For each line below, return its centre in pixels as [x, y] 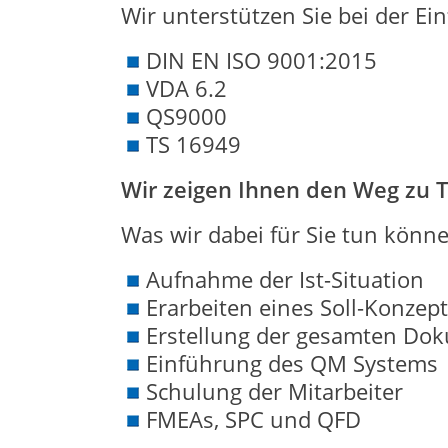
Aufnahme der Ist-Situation [284, 279]
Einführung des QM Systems [291, 363]
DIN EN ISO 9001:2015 [261, 60]
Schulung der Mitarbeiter [274, 391]
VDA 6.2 [186, 88]
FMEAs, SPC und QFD [253, 419]
